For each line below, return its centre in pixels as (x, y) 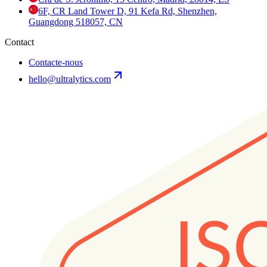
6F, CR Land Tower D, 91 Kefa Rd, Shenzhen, (128, 11)
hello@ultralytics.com (70, 79)
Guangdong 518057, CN (76, 22)
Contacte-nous (56, 63)
